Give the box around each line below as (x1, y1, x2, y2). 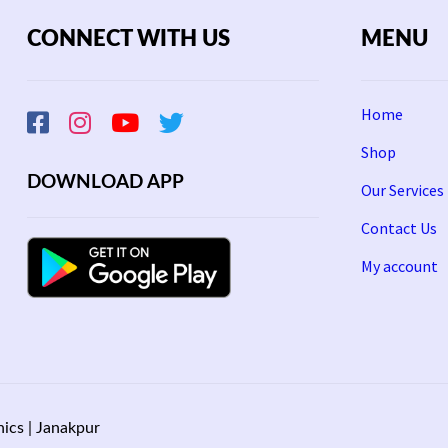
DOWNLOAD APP (26, 173, 184, 193)
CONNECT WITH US (26, 28, 230, 51)
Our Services (361, 180, 445, 201)
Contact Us (361, 218, 438, 239)
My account (361, 256, 439, 277)
